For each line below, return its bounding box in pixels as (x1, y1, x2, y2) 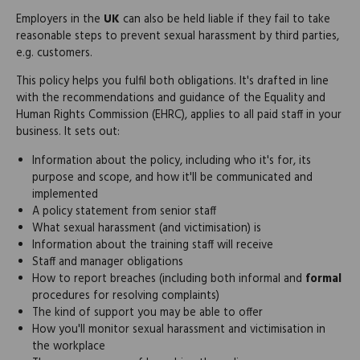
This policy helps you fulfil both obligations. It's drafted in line (16, 72, 329, 92)
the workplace (32, 337, 105, 356)
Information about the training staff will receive (32, 235, 273, 255)
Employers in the (16, 10, 104, 29)
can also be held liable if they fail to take (120, 10, 330, 29)
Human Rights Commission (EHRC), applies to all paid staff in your (16, 106, 342, 125)
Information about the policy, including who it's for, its (32, 151, 311, 170)
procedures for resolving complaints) (32, 286, 219, 305)
